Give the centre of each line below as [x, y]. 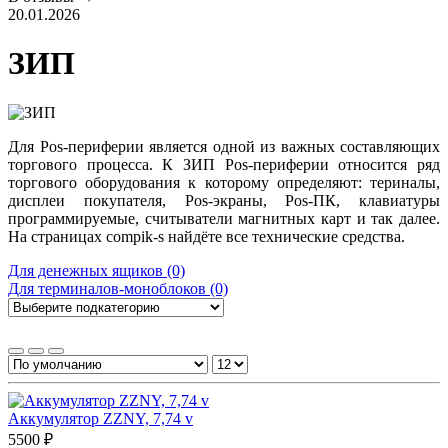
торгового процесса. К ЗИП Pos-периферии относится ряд [224, 164]
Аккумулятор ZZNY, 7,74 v [100, 418]
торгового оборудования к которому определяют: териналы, [224, 182]
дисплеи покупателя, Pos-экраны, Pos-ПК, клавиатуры [224, 200]
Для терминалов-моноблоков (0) [118, 288]
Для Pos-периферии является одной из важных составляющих [224, 146]
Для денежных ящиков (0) [96, 270]
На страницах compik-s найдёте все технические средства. [206, 236]
